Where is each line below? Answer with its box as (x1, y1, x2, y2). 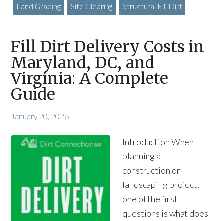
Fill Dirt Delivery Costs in (11, 37, 205, 57)
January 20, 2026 (11, 111, 69, 121)
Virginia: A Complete (11, 69, 169, 88)
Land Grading (16, 1, 61, 11)
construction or (122, 165, 180, 176)
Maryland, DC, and (11, 53, 155, 73)
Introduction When (122, 136, 194, 147)
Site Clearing (70, 1, 112, 11)
